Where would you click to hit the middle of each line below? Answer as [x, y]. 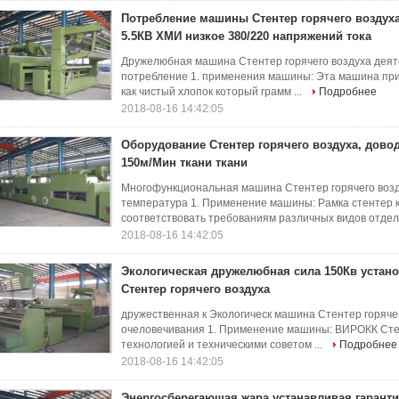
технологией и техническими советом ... [223, 345]
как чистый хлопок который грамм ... [213, 92]
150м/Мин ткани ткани [184, 163]
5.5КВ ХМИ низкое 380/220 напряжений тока [246, 36]
